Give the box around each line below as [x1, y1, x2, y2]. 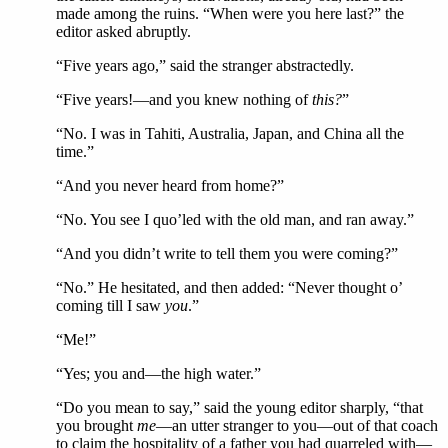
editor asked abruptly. [56, 23, 191, 40]
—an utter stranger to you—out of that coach [156, 417, 438, 434]
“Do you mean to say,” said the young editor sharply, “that [56, 399, 423, 416]
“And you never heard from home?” [56, 177, 284, 194]
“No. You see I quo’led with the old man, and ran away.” [56, 211, 414, 228]
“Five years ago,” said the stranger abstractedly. [56, 57, 354, 74]
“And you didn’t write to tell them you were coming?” [56, 245, 398, 262]
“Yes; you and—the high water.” [56, 365, 261, 382]
